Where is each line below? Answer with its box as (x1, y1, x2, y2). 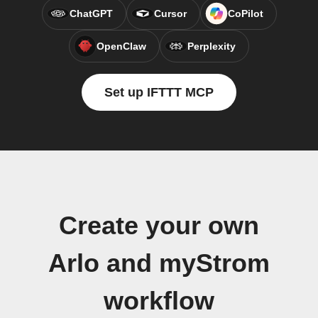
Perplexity (187, 40, 236, 52)
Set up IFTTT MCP (104, 85, 214, 99)
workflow (104, 287, 214, 315)
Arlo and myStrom (48, 249, 270, 278)
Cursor (153, 8, 187, 19)
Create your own (59, 212, 259, 240)
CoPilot (227, 8, 263, 19)
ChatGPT (69, 8, 113, 19)
